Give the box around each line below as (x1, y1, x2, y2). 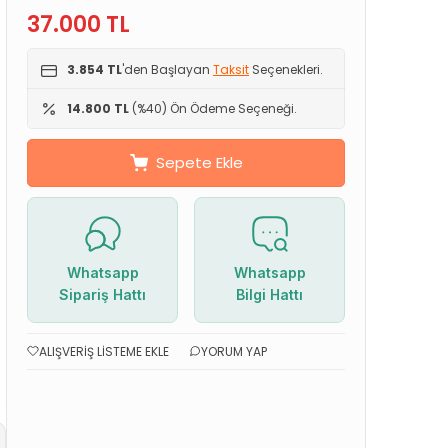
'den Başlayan (122, 60, 213, 78)
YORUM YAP (201, 342, 267, 360)
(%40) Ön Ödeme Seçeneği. (129, 99, 297, 117)
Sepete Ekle (155, 151, 243, 173)
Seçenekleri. (249, 60, 323, 78)
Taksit (213, 60, 249, 78)
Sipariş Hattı (59, 285, 146, 303)
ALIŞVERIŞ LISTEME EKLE (39, 342, 169, 360)
